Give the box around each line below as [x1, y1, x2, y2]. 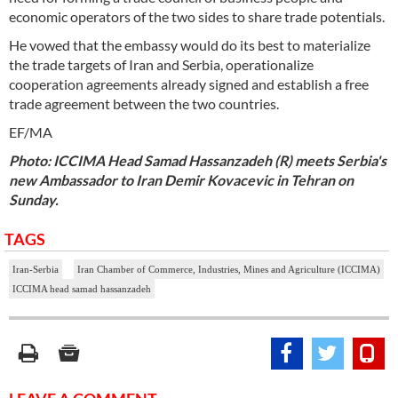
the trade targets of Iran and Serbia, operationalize [9, 55, 314, 73]
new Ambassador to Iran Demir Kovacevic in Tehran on [9, 171, 354, 188]
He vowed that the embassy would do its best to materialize [9, 36, 370, 53]
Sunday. [9, 190, 59, 208]
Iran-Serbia [12, 263, 59, 275]
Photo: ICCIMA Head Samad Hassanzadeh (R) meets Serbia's [9, 151, 386, 169]
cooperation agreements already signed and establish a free [9, 75, 369, 92]
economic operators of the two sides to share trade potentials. [9, 7, 385, 25]
